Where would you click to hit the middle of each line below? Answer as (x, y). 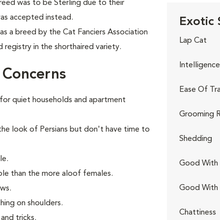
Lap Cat (193, 41)
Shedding (195, 139)
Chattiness (197, 213)
